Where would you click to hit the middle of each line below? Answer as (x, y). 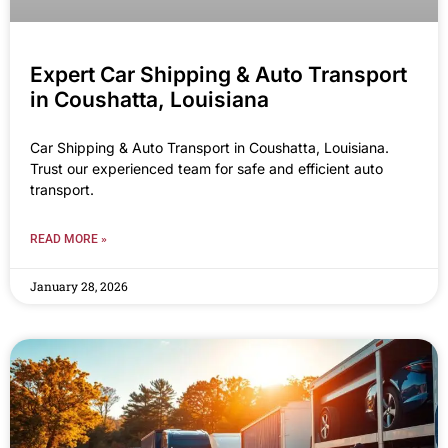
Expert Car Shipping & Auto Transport (218, 75)
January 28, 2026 (79, 286)
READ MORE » (68, 239)
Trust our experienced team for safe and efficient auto (206, 169)
